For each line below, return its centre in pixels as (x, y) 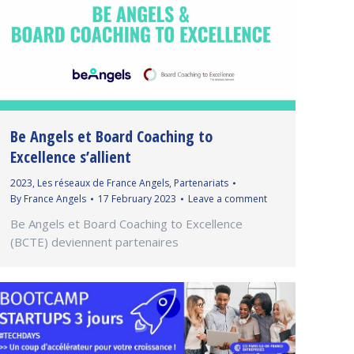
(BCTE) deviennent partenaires (94, 241)
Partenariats (201, 183)
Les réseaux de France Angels (103, 183)
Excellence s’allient (71, 156)
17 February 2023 (137, 198)
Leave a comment (228, 198)
